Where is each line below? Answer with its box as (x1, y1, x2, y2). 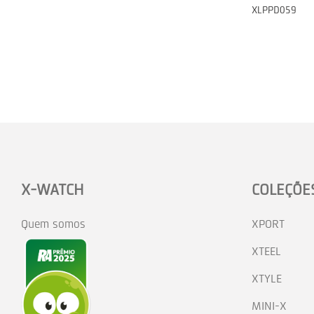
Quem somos (21, 217, 86, 231)
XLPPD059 (251, 4, 296, 16)
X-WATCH (21, 180, 83, 199)
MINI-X (251, 299, 287, 313)
